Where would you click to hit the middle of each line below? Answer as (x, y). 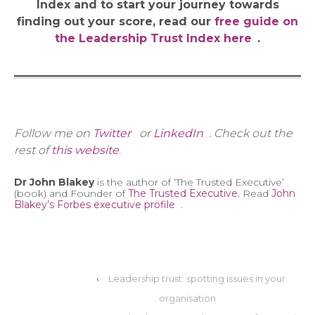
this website (85, 150)
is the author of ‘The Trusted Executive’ (189, 182)
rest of (33, 150)
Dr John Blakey (54, 182)
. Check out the (251, 133)
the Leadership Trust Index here (153, 38)
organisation (187, 298)
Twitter (112, 133)
